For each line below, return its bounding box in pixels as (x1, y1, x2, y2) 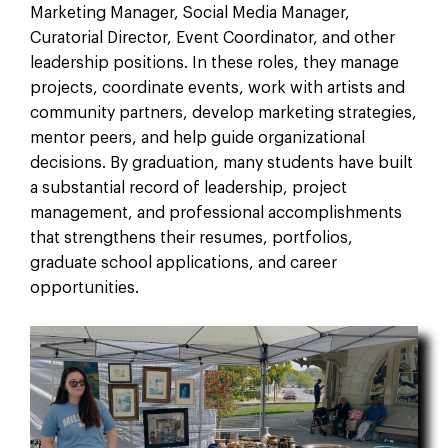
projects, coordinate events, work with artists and (29, 79, 405, 96)
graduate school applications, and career (29, 254, 337, 271)
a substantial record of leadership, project (29, 179, 347, 196)
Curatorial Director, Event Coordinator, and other (29, 29, 395, 46)
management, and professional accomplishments (29, 204, 402, 221)
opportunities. (29, 279, 139, 296)
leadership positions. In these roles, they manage (29, 54, 399, 71)
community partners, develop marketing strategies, (29, 104, 417, 121)
